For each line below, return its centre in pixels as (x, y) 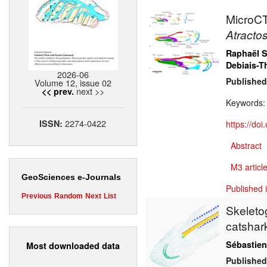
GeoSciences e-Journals (71, 177)
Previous (37, 196)
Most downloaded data (73, 245)
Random (69, 196)
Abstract (246, 146)
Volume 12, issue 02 (73, 83)
